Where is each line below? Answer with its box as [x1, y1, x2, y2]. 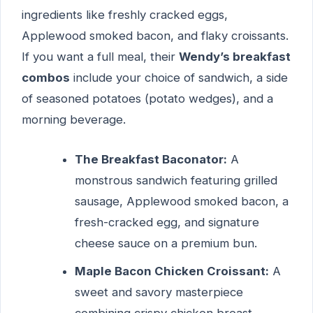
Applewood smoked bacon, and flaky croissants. [22, 29, 289, 43]
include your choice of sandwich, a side [70, 71, 288, 85]
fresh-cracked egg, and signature [74, 215, 259, 230]
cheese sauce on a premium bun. [74, 236, 257, 251]
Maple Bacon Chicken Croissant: [74, 264, 269, 279]
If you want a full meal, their [22, 50, 179, 64]
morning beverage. [22, 112, 126, 127]
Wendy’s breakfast [179, 50, 291, 64]
